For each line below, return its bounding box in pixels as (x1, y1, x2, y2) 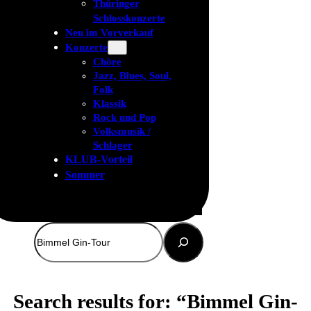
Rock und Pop (92, 112, 156, 124)
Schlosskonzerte (92, 12, 165, 24)
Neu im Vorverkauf (65, 26, 153, 39)
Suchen (33, 222, 66, 235)
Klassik (92, 98, 126, 110)
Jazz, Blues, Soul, (92, 70, 171, 82)
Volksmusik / (92, 126, 151, 137)
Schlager (92, 140, 133, 151)
